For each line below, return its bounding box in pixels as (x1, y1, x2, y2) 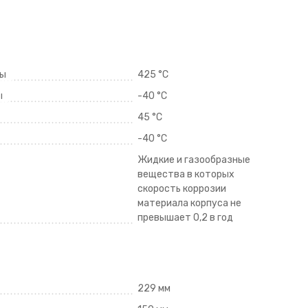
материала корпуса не (137, 197, 241, 209)
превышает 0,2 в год (137, 212, 233, 223)
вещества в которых (137, 168, 234, 180)
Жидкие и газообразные (137, 154, 250, 166)
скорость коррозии (137, 183, 226, 195)
